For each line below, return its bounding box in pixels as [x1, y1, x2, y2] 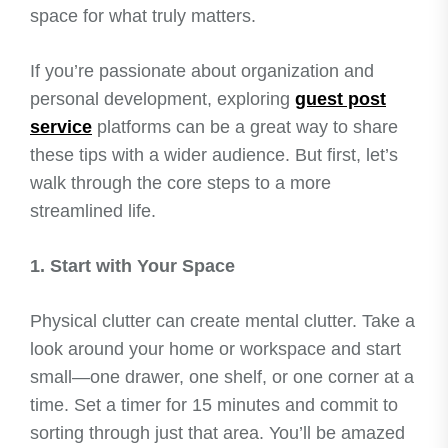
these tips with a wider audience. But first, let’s [30, 145, 398, 166]
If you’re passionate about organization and [30, 61, 374, 82]
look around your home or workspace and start [30, 339, 401, 360]
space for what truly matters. [30, 6, 256, 27]
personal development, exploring [30, 89, 295, 110]
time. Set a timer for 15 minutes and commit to [30, 395, 398, 416]
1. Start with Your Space [30, 256, 235, 277]
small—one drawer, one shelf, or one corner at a [30, 367, 414, 388]
